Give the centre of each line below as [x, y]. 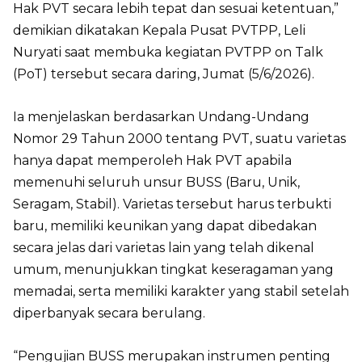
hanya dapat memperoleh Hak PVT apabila [152, 160]
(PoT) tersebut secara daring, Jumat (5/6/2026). [164, 74]
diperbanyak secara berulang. [109, 313]
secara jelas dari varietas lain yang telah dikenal [164, 248]
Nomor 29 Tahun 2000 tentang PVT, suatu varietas [179, 139]
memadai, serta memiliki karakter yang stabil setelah [181, 291]
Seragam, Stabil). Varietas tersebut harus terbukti [172, 204]
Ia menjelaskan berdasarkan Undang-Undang [161, 117]
